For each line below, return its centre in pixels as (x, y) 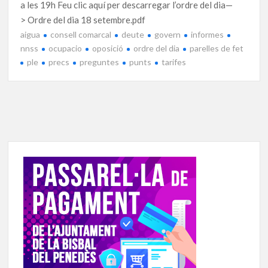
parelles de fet (217, 48)
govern (168, 34)
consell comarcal (81, 34)
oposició (108, 48)
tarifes (174, 62)
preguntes (100, 62)
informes (208, 34)
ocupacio (66, 48)
